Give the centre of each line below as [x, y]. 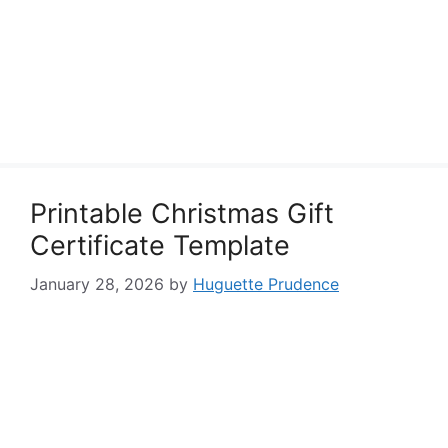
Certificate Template [160, 245]
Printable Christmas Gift [182, 213]
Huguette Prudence [266, 284]
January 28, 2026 [97, 284]
